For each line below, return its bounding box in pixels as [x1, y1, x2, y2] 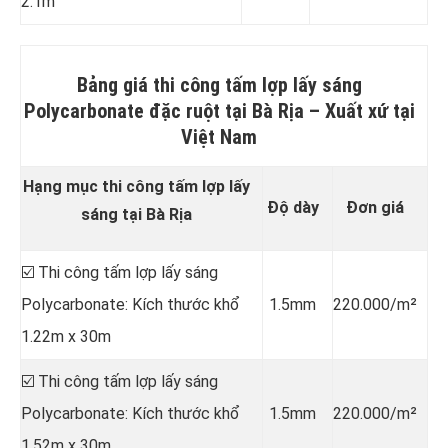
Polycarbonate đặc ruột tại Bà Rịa [23, 98, 309, 123]
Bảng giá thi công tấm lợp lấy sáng [76, 72, 362, 97]
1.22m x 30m [21, 326, 111, 346]
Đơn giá [346, 197, 404, 217]
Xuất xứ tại [324, 98, 415, 123]
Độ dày [266, 197, 319, 217]
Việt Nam [181, 124, 257, 149]
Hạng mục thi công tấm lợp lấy [23, 176, 250, 196]
